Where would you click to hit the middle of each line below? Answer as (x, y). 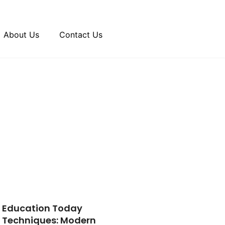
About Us (21, 34)
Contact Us (81, 34)
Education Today (42, 208)
